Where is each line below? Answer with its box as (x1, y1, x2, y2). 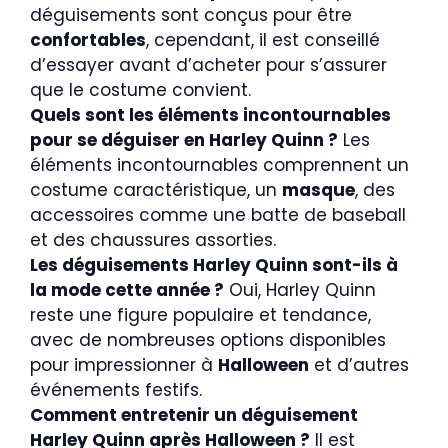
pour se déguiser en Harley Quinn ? (30, 128, 338, 153)
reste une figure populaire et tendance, (30, 303, 371, 328)
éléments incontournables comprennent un (30, 153, 409, 178)
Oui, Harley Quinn (224, 278, 376, 303)
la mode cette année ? (30, 278, 224, 303)
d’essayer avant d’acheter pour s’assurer (30, 53, 387, 78)
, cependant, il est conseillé (146, 28, 380, 53)
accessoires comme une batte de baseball (30, 203, 406, 228)
